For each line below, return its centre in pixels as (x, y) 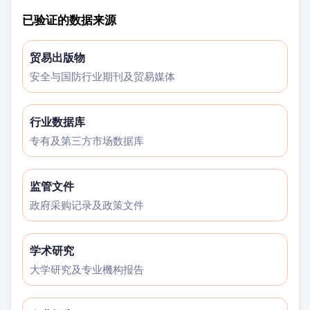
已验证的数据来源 (69, 20)
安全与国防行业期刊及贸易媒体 (102, 76)
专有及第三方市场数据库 (87, 141)
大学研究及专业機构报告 (87, 270)
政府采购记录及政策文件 (87, 205)
